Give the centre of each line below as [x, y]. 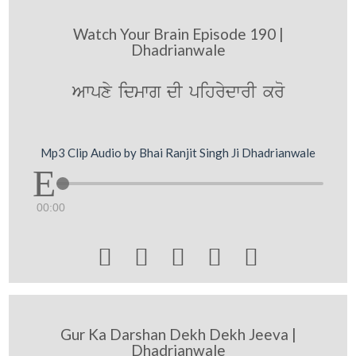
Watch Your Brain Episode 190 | [178, 33]
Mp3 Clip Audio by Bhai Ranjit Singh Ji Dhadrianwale [178, 153]
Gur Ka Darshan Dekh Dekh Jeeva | [178, 334]
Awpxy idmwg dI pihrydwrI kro [178, 92]
